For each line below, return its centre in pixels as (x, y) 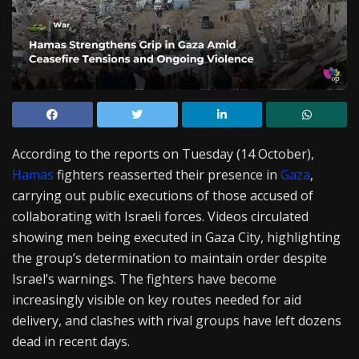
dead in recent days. (71, 342)
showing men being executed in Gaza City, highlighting (176, 238)
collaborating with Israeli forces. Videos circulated (160, 217)
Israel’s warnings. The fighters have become (144, 279)
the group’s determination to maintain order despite (169, 258)
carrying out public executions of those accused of (163, 196)
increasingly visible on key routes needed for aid (157, 300)
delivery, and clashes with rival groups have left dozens (177, 321)
